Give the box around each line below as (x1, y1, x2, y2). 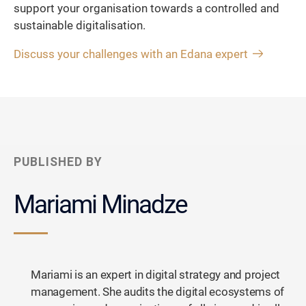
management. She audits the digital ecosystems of (31, 285, 285, 298)
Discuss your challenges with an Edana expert (14, 47, 248, 61)
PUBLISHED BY (14, 154, 102, 169)
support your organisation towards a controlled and (14, 2, 279, 16)
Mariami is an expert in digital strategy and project (31, 268, 281, 281)
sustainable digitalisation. (14, 19, 145, 33)
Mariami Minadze (14, 189, 187, 219)
